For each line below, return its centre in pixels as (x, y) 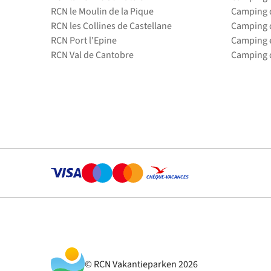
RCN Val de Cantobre (92, 55)
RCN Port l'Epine (84, 41)
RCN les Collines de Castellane (111, 26)
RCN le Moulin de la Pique (102, 11)
